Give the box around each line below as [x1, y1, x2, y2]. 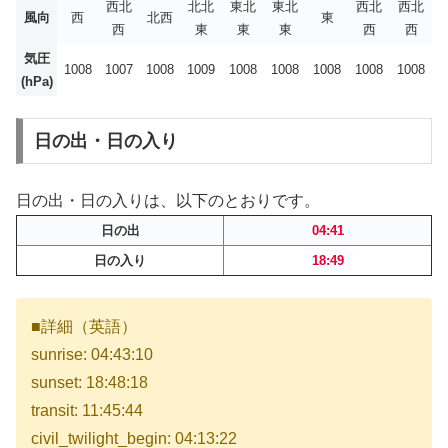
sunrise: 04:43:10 [31, 346, 153, 364]
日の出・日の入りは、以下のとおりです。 [16, 191, 320, 209]
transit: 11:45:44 [31, 402, 143, 420]
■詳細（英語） [31, 318, 137, 336]
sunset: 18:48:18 [31, 374, 148, 392]
